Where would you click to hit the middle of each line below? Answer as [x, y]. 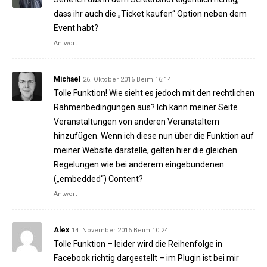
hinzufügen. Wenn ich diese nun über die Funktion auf [154, 136]
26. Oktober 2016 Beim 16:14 [127, 80]
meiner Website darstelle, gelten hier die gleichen [145, 150]
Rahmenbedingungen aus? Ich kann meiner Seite [146, 108]
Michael [67, 80]
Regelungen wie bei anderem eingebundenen [139, 165]
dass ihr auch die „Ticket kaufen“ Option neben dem [150, 14]
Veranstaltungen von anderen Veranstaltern [136, 122]
